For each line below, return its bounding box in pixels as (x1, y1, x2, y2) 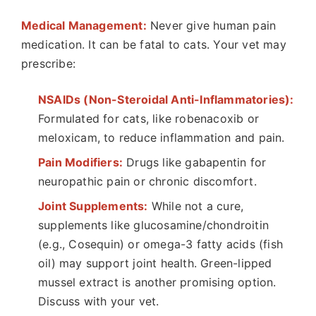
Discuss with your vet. (38, 294, 159, 308)
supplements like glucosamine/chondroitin (38, 218, 269, 232)
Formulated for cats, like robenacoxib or (38, 111, 260, 126)
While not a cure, (147, 199, 244, 213)
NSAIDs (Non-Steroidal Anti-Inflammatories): (38, 92, 294, 107)
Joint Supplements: (38, 199, 148, 213)
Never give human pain (146, 18, 276, 32)
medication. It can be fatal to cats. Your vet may (21, 37, 286, 51)
